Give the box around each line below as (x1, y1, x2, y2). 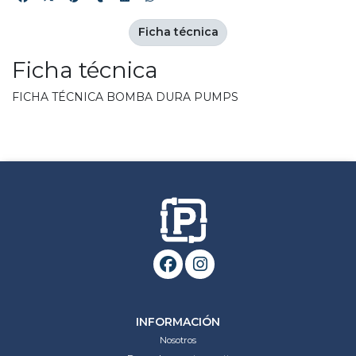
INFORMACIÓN (136, 314, 220, 329)
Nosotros (160, 334, 196, 346)
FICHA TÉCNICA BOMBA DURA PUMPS (12, 89, 238, 104)
